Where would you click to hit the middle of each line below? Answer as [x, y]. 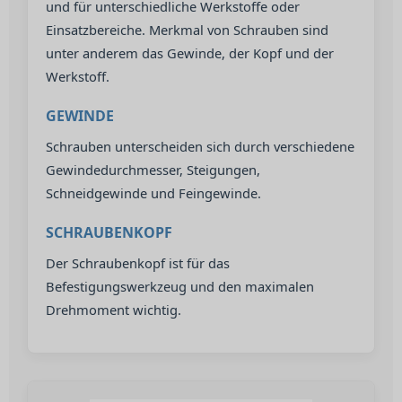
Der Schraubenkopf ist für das [138, 263]
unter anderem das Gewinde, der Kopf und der [190, 53]
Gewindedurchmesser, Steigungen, [153, 170]
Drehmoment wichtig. [114, 310]
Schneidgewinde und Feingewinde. [153, 193]
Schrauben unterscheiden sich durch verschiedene [200, 146]
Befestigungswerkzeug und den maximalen [180, 286]
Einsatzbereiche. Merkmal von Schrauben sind [187, 30]
